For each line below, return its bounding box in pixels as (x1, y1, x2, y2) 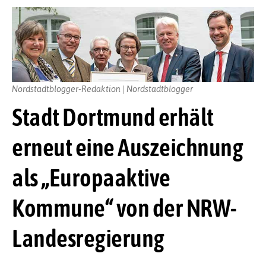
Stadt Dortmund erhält (12, 103, 214, 132)
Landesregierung (12, 224, 164, 253)
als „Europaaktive (12, 163, 170, 192)
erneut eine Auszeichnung (12, 133, 243, 162)
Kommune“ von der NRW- (12, 194, 237, 223)
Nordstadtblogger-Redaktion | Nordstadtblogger (12, 83, 193, 94)
